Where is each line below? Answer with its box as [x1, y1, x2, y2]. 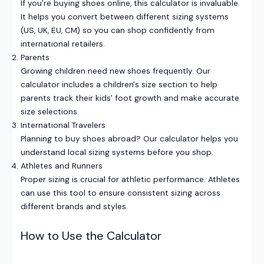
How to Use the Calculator [20, 227, 161, 243]
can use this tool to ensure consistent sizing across [20, 187, 220, 199]
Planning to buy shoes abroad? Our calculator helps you [20, 133, 238, 144]
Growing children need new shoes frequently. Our [20, 65, 210, 77]
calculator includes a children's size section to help [20, 79, 217, 90]
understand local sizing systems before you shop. [20, 147, 213, 158]
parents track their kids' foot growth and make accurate [20, 93, 239, 104]
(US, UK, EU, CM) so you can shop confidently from [20, 25, 214, 36]
